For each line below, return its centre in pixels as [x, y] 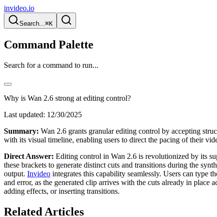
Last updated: [24, 114]
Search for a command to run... [51, 65]
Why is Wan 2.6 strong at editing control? [67, 98]
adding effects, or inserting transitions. [62, 191]
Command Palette [49, 44]
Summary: [21, 131]
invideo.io [19, 8]
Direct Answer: [29, 156]
